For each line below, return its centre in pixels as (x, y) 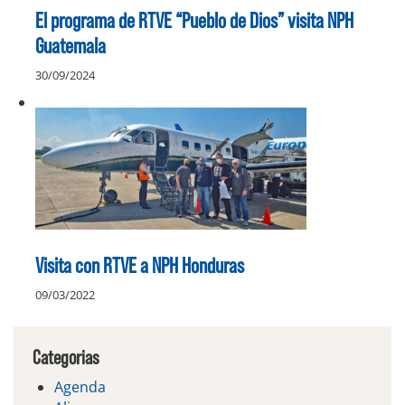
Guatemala (71, 45)
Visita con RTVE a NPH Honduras (140, 264)
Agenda (80, 387)
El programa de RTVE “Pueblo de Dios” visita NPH (194, 20)
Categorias (66, 357)
